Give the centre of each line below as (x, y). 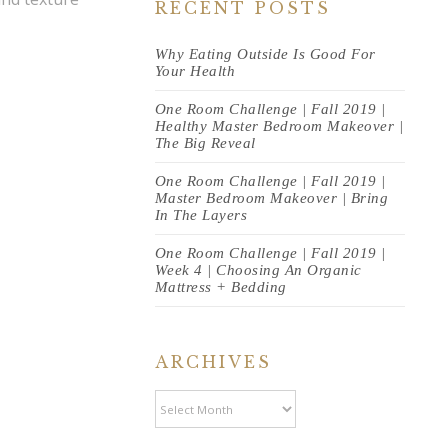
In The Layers (201, 215)
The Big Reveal (205, 143)
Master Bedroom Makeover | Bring (271, 198)
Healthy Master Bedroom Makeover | (279, 126)
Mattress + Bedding (220, 287)
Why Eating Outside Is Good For (265, 54)
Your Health (195, 71)
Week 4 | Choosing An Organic (258, 270)
